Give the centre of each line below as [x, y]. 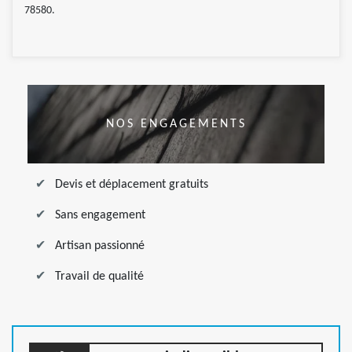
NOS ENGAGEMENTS [176, 124]
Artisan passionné [100, 246]
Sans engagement [100, 216]
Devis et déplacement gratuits [132, 185]
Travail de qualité [99, 277]
